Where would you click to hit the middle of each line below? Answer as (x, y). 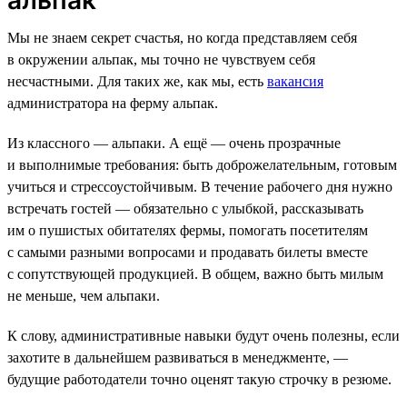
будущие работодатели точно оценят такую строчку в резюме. (199, 379)
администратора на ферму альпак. (113, 103)
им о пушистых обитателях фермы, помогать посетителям (188, 230)
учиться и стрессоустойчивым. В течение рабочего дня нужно (200, 186)
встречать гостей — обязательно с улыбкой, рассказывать (185, 208)
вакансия (295, 81)
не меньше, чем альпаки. (84, 295)
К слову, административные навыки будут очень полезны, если (203, 335)
